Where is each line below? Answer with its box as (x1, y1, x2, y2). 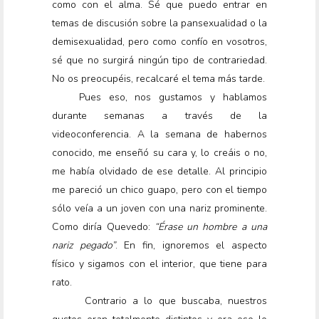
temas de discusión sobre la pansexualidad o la (52, 16, 267, 31)
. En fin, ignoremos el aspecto (115, 239, 268, 253)
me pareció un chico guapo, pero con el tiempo (52, 183, 267, 197)
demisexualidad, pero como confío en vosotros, (52, 35, 267, 49)
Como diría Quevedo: (52, 220, 155, 234)
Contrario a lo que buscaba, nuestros (78, 294, 267, 308)
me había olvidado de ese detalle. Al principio (52, 164, 267, 179)
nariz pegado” (52, 239, 115, 253)
